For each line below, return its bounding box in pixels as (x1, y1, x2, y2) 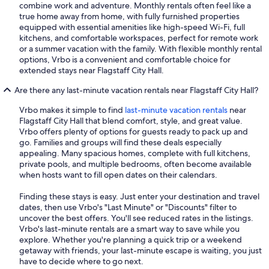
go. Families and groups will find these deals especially (19, 136, 222, 148)
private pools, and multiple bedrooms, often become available (19, 158, 252, 169)
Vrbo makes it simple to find (19, 104, 125, 115)
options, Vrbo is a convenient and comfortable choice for (19, 53, 231, 65)
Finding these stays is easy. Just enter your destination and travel (19, 190, 259, 202)
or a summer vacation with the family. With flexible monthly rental (19, 43, 262, 54)
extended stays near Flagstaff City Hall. (19, 64, 164, 76)
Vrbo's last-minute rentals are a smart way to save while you (19, 223, 240, 234)
